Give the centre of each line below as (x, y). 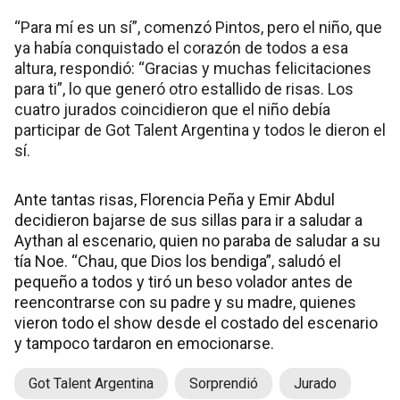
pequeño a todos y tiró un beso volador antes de (183, 282)
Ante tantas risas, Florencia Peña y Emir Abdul (175, 200)
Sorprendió (224, 384)
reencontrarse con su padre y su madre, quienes (185, 303)
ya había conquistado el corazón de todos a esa (181, 48)
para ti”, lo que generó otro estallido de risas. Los (184, 89)
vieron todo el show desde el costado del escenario (196, 323)
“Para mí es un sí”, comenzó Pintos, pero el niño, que (198, 28)
